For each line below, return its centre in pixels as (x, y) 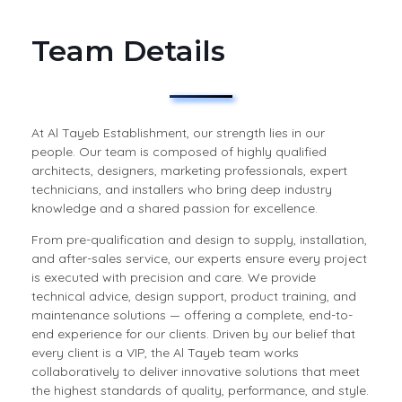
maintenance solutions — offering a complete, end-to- (192, 315)
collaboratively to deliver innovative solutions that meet (196, 371)
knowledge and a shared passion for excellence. (175, 208)
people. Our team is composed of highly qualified (179, 151)
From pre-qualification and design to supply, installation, (199, 239)
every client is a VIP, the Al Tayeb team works (165, 352)
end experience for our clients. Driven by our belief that (193, 333)
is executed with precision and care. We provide (174, 277)
